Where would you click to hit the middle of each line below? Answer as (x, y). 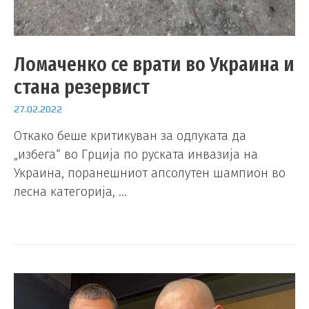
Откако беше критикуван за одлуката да (130, 136)
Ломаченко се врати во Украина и (154, 64)
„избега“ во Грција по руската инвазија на (136, 155)
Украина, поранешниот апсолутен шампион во (150, 173)
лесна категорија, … (70, 192)
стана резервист (82, 87)
